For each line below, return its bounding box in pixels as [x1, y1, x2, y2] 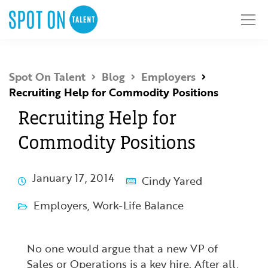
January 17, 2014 [32, 169, 114, 185]
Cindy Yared [142, 172, 202, 188]
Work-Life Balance [93, 197, 184, 213]
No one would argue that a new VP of [27, 240, 218, 256]
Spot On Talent [9, 69, 86, 84]
